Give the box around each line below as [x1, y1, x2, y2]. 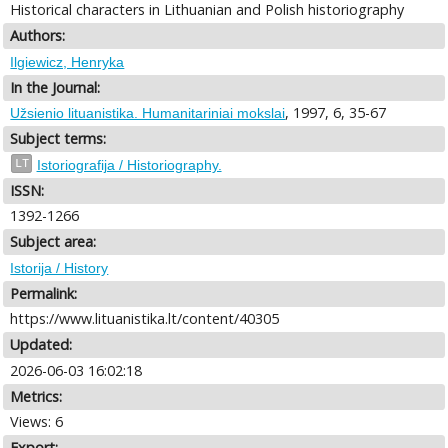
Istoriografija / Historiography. [36, 156, 222, 173]
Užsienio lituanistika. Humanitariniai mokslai [10, 105, 286, 122]
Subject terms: [10, 129, 107, 149]
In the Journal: [10, 77, 101, 97]
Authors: [10, 26, 66, 46]
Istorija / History [10, 259, 109, 276]
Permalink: [10, 283, 78, 303]
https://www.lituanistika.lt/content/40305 [10, 309, 280, 329]
